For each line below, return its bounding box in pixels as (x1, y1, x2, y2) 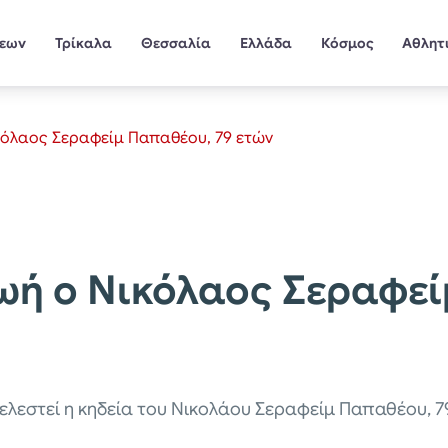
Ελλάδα (239, 33, 292, 52)
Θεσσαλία (140, 33, 211, 52)
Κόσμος (320, 33, 374, 52)
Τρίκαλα (55, 33, 113, 52)
